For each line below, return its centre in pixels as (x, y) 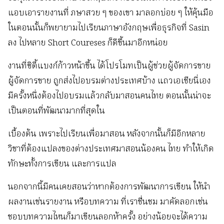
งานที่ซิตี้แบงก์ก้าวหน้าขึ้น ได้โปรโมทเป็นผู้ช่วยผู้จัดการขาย (109, 66)
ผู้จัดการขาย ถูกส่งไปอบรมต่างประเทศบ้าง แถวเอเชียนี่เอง (109, 81)
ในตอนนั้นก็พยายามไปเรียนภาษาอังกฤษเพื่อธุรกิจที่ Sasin (109, 28)
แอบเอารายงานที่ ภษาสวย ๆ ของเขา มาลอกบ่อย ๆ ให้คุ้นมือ (111, 13)
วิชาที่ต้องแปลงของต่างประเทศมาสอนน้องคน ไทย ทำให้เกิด (111, 149)
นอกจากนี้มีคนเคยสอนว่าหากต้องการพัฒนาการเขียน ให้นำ (109, 187)
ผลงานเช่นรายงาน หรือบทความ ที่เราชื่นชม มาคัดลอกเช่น (108, 202)
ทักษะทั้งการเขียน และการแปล (62, 164)
